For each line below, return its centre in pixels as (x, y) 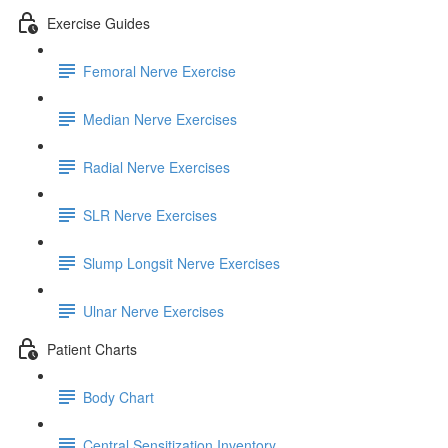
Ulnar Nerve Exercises (153, 310)
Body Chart (118, 396)
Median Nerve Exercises (160, 118)
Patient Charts (92, 348)
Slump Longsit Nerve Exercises (181, 262)
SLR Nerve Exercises (150, 214)
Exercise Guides (98, 22)
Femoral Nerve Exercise (159, 70)
